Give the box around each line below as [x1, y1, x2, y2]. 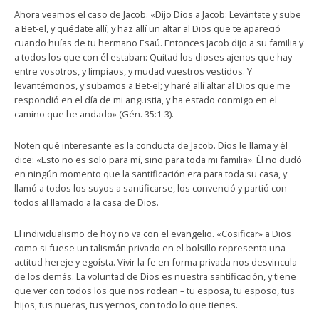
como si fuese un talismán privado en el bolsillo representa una [14, 241, 286, 254]
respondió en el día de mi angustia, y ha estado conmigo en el [14, 93, 277, 106]
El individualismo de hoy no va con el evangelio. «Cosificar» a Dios [14, 227, 291, 240]
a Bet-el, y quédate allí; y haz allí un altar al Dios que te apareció [14, 22, 281, 35]
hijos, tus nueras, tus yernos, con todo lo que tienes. [14, 298, 238, 311]
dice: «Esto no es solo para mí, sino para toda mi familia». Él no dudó [14, 153, 302, 166]
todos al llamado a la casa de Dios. [14, 196, 159, 209]
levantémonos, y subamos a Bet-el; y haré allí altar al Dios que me [14, 79, 291, 92]
